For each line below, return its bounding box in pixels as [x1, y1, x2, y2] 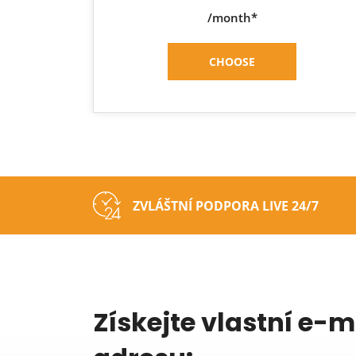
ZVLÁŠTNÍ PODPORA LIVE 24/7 [133, 196, 319, 215]
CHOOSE [209, 54, 255, 69]
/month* [207, 10, 257, 25]
